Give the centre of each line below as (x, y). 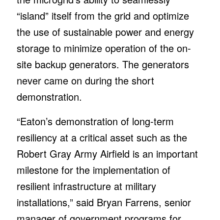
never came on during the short (85, 80)
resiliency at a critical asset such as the (102, 137)
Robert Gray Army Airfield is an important (107, 153)
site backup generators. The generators (103, 64)
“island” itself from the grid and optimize (103, 15)
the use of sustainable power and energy (105, 31)
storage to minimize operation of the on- (104, 48)
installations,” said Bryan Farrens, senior (104, 202)
